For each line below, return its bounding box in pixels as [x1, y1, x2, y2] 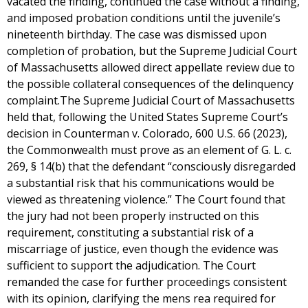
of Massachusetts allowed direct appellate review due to [7, 60, 295, 75]
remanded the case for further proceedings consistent [7, 274, 287, 289]
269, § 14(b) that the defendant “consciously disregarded [7, 159, 296, 174]
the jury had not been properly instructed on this [7, 208, 259, 223]
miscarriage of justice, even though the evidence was [7, 241, 278, 256]
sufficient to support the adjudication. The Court [7, 258, 256, 273]
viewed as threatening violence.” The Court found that [7, 192, 285, 207]
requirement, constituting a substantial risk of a [7, 225, 254, 240]
